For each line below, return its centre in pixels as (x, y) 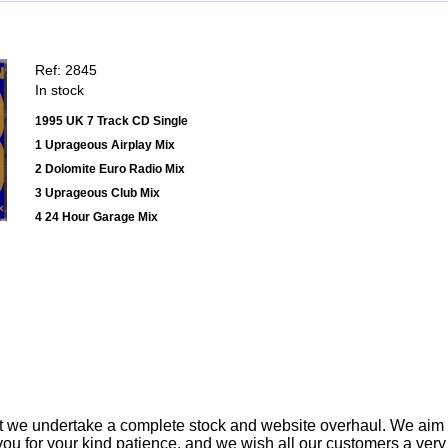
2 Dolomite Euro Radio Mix (110, 169)
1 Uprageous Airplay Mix (105, 145)
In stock (59, 90)
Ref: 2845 (66, 70)
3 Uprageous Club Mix (97, 193)
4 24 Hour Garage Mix (96, 217)
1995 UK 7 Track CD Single (111, 121)
